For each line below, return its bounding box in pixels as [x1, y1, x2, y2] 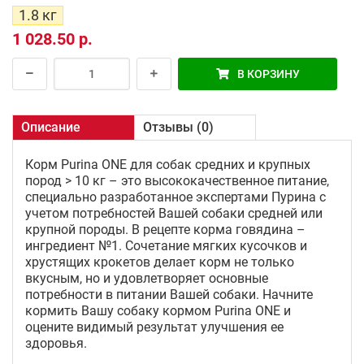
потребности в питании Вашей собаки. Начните [25, 287, 313, 302]
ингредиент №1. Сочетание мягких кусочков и [25, 238, 307, 253]
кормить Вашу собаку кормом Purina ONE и [25, 303, 291, 318]
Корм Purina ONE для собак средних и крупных [25, 157, 310, 172]
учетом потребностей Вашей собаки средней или [25, 206, 323, 221]
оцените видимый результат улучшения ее [25, 319, 284, 335]
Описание [21, 119, 80, 135]
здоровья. [25, 336, 87, 351]
